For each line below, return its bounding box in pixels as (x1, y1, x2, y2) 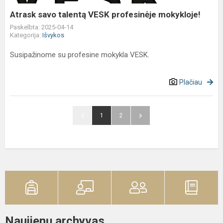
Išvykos (42, 31, 64, 39)
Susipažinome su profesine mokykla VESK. (10, 50, 149, 59)
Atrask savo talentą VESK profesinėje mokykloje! (10, 9, 201, 19)
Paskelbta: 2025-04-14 (10, 23, 73, 31)
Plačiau (179, 78, 202, 86)
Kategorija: (10, 31, 42, 39)
